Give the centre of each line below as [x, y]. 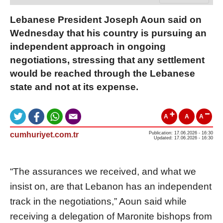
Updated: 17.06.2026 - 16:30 [183, 138]
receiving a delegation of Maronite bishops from [111, 216]
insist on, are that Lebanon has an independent [111, 186]
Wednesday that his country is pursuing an [108, 33]
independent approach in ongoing [88, 46]
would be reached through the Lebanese [103, 73]
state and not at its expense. [74, 87]
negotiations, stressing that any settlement [107, 60]
